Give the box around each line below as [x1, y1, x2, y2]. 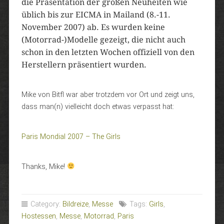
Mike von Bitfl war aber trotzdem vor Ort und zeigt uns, [21, 90, 194, 99]
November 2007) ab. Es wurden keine [21, 22, 165, 32]
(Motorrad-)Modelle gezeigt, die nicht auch [21, 35, 185, 44]
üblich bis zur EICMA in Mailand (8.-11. [21, 10, 170, 19]
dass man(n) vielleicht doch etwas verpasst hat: [21, 102, 174, 111]
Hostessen [21, 212, 56, 220]
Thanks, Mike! [21, 162, 67, 171]
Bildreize [62, 200, 88, 208]
